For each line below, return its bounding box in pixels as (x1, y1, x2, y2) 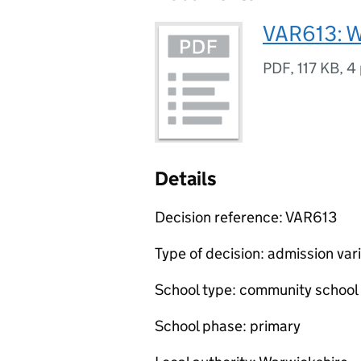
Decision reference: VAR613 (155, 208, 337, 226)
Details (155, 167, 217, 190)
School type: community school (155, 280, 359, 299)
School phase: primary (155, 317, 301, 335)
